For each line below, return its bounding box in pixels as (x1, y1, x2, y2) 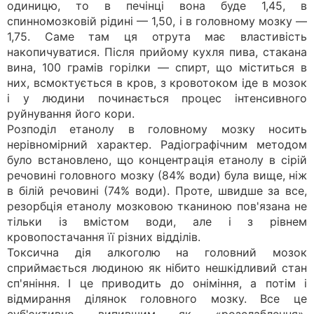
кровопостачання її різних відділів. (7, 230, 200, 244)
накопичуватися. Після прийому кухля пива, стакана (7, 45, 307, 59)
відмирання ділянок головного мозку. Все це (7, 292, 307, 306)
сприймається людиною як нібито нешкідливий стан (7, 261, 307, 275)
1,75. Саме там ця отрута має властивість (7, 29, 307, 43)
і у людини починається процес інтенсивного (7, 91, 307, 105)
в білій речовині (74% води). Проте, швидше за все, (7, 184, 307, 198)
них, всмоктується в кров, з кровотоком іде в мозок (7, 76, 307, 90)
